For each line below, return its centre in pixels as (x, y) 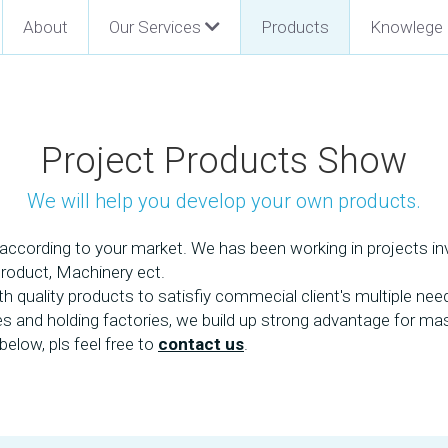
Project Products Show (224, 161)
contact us (201, 344)
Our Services (154, 27)
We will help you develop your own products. (224, 201)
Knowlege (406, 27)
